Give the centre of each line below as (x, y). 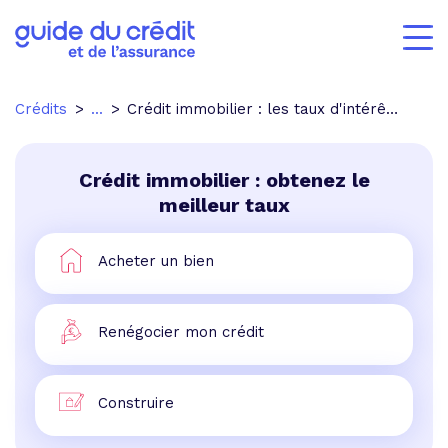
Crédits (41, 109)
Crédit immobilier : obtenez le (224, 180)
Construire (136, 402)
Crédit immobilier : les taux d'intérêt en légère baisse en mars (256, 109)
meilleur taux (224, 205)
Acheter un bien (156, 260)
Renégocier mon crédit (181, 331)
